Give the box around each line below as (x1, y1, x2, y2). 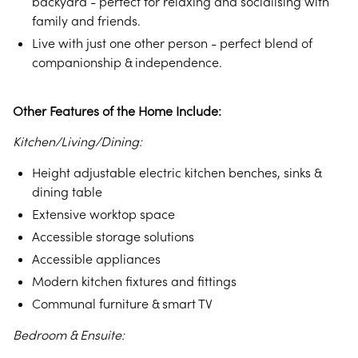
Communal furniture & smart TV (32, 296, 213, 312)
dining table (32, 184, 102, 200)
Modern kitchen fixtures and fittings (32, 273, 237, 289)
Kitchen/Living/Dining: (13, 133, 142, 149)
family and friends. (32, 13, 141, 29)
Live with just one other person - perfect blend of (32, 35, 312, 51)
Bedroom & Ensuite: (13, 327, 125, 343)
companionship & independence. (32, 54, 222, 70)
